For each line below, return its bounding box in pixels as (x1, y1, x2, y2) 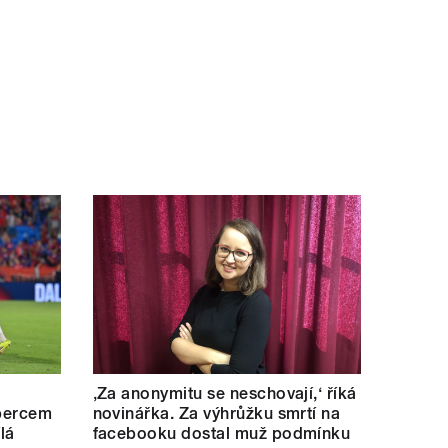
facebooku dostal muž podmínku (92, 424, 351, 444)
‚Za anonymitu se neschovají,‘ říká (92, 384, 357, 404)
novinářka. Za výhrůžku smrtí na (92, 404, 341, 424)
